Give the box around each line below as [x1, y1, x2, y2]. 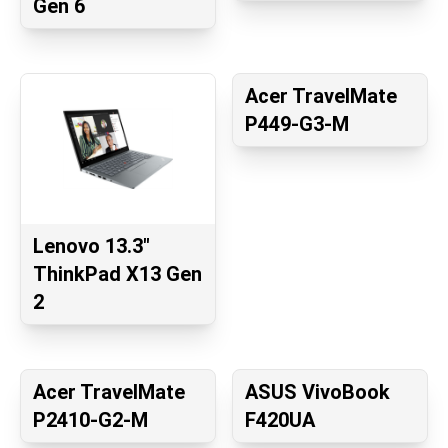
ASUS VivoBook [245, 380, 390, 405]
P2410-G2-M [33, 408, 148, 433]
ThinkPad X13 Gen [33, 262, 202, 287]
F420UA [245, 408, 315, 433]
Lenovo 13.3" [33, 234, 150, 259]
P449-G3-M [245, 112, 349, 137]
